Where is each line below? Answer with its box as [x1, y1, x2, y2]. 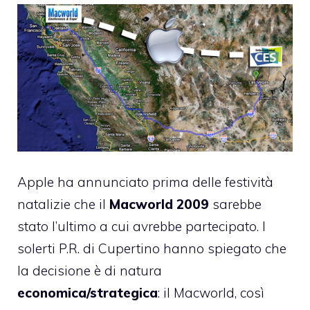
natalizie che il [17, 196, 109, 213]
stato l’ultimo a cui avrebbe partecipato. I [17, 218, 266, 235]
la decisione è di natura [17, 262, 162, 280]
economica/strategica [17, 284, 158, 302]
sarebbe [209, 196, 262, 213]
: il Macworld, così [158, 284, 264, 302]
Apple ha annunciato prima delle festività [17, 174, 273, 191]
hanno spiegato [163, 240, 262, 257]
